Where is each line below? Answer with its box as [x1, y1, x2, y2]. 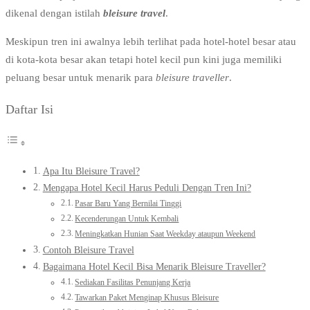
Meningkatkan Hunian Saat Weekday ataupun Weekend [75, 229, 256, 239]
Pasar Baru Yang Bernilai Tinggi [75, 199, 182, 209]
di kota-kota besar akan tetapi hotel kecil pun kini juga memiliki [6, 54, 282, 66]
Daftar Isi [6, 102, 53, 117]
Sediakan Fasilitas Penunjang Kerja [75, 277, 191, 288]
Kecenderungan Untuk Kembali [75, 214, 179, 224]
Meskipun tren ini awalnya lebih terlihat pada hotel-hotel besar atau [6, 36, 296, 48]
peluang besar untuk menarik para [6, 72, 156, 84]
